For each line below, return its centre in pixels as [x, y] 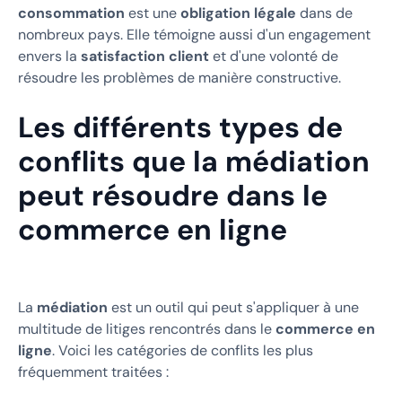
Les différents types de [180, 127]
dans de [324, 13]
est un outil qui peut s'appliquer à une [233, 307]
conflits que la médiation [194, 161]
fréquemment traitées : [93, 371]
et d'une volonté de [274, 56]
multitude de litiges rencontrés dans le [147, 328]
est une [153, 13]
